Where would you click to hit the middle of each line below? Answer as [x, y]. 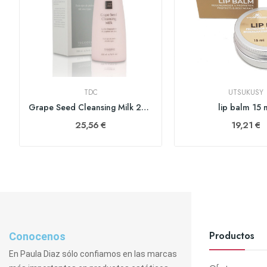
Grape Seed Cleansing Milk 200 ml [145, 107]
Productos [232, 236]
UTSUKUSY [246, 92]
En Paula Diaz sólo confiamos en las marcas [93, 254]
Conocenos [37, 236]
